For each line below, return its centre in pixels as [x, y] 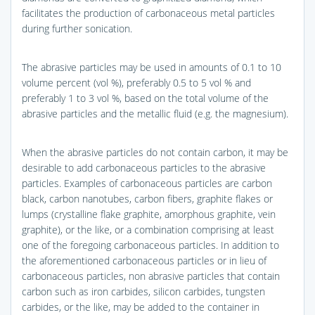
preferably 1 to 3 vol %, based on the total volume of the [145, 98]
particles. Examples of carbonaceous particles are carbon [147, 183]
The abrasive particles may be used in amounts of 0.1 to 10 [152, 67]
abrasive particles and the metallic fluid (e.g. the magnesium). [155, 113]
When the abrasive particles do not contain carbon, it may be [155, 152]
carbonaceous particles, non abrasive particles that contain [151, 276]
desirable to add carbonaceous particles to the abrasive [144, 167]
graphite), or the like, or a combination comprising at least [148, 229]
